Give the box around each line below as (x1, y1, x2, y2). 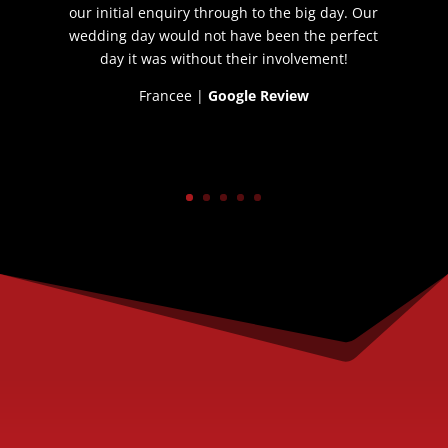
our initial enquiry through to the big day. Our (69, 2, 379, 22)
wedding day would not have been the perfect (69, 25, 379, 45)
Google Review (207, 85, 309, 105)
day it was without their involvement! (99, 48, 348, 68)
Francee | (138, 85, 208, 105)
